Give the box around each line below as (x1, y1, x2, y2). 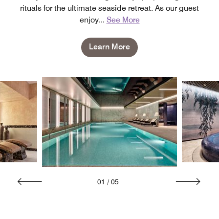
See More (106, 15, 140, 25)
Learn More (89, 42, 130, 52)
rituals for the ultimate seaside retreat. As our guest (20, 3, 199, 13)
